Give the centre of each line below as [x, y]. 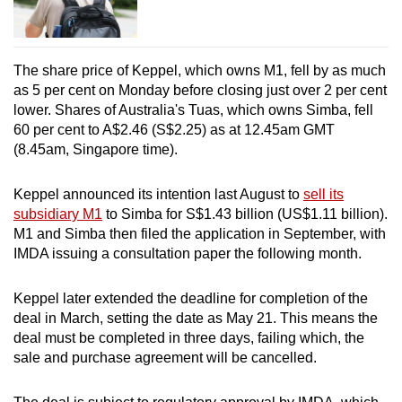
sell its [323, 195]
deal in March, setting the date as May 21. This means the [196, 319]
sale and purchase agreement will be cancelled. [165, 358]
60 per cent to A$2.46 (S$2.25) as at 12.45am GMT [174, 130]
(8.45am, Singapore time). [96, 150]
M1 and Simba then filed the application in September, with [200, 234]
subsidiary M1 [58, 214]
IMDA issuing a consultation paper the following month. [188, 254]
